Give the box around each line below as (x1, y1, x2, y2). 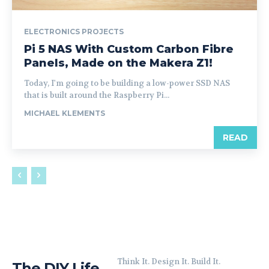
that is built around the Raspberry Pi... (24, 90, 169, 100)
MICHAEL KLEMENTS (24, 109, 105, 118)
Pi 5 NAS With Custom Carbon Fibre (24, 43, 234, 56)
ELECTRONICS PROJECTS (24, 27, 124, 36)
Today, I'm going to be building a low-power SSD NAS (24, 78, 230, 88)
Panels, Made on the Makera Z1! (24, 56, 213, 70)
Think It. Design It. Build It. (116, 256, 220, 267)
